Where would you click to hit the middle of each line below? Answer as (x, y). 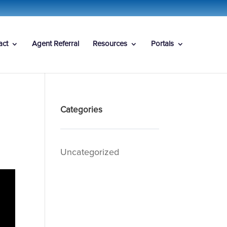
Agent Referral (55, 44)
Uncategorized (90, 153)
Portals (162, 44)
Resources (110, 44)
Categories (82, 110)
